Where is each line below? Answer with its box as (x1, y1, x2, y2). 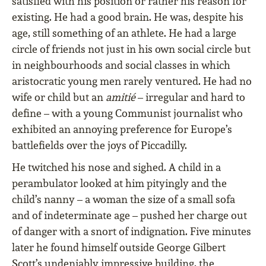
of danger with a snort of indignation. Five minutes (12, 224, 251, 239)
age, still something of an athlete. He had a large (12, 26, 236, 40)
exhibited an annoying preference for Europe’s (12, 122, 232, 137)
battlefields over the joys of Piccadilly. (12, 138, 187, 153)
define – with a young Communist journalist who (12, 106, 243, 121)
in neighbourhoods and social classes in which (12, 58, 230, 72)
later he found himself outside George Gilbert (12, 240, 226, 255)
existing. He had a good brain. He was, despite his (12, 10, 243, 24)
